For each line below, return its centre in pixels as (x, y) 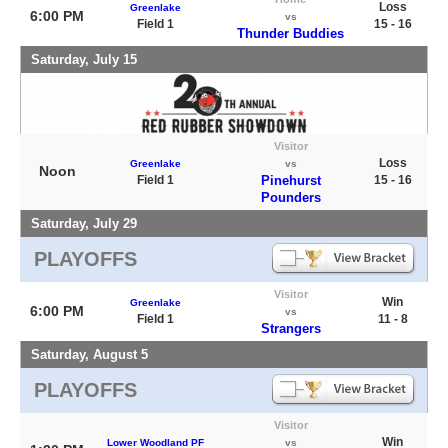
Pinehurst (290, 181)
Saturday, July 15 (84, 60)
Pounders (290, 198)
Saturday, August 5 (89, 355)
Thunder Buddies (290, 34)
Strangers (290, 329)
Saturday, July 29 (84, 224)
